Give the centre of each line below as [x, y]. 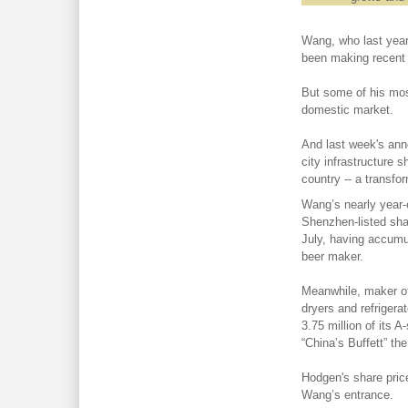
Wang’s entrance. [347, 395]
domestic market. [347, 109]
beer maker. [332, 256]
